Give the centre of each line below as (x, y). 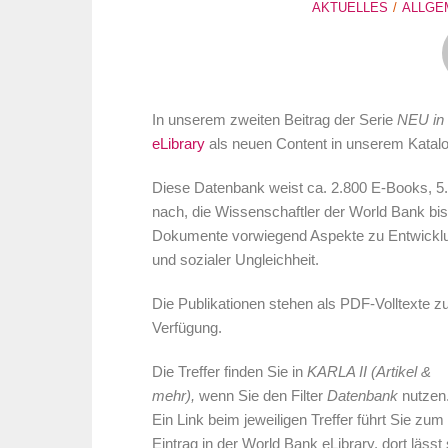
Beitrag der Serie (340, 120)
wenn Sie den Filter (263, 396)
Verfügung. (187, 328)
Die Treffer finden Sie (220, 372)
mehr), (175, 396)
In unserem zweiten (216, 120)
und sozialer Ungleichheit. (235, 260)
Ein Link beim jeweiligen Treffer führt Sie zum (298, 420)
